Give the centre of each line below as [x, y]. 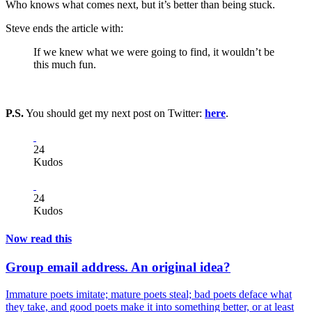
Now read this [39, 238]
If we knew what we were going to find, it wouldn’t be [154, 52]
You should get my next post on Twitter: [114, 114]
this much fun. [65, 65]
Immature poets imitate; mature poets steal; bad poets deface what [149, 294]
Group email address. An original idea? [118, 267]
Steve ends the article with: [64, 29]
